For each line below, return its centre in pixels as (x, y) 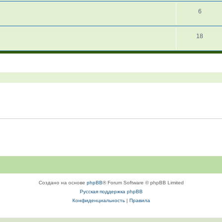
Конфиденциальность (98, 200)
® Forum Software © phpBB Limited (143, 183)
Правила (139, 200)
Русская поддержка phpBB (111, 192)
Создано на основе (62, 183)
